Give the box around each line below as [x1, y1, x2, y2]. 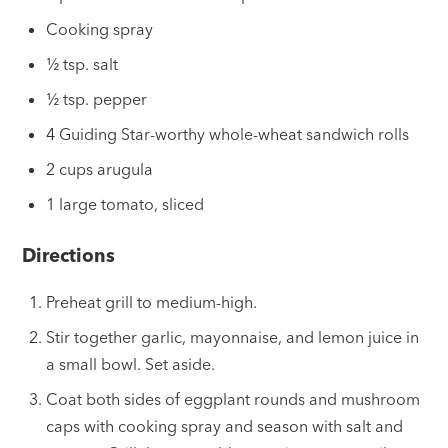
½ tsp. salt [46, 54, 119, 75]
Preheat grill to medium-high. [46, 292, 258, 313]
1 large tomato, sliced [46, 194, 205, 215]
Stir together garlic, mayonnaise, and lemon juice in [46, 327, 420, 348]
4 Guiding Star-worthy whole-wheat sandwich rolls [46, 124, 410, 145]
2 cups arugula [46, 159, 154, 180]
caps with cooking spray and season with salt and [46, 416, 404, 437]
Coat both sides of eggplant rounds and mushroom [46, 389, 421, 410]
